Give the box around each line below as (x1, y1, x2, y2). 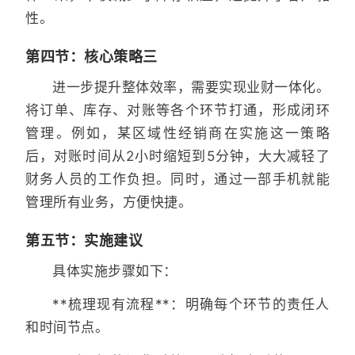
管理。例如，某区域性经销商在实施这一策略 (25, 124, 330, 141)
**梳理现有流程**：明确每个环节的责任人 (52, 296, 330, 313)
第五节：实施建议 (25, 231, 143, 249)
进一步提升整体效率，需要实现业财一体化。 (52, 78, 330, 95)
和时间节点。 (25, 319, 109, 336)
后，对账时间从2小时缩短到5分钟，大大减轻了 (25, 147, 330, 164)
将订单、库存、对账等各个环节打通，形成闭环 (25, 101, 330, 118)
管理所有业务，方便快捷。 (25, 193, 192, 210)
